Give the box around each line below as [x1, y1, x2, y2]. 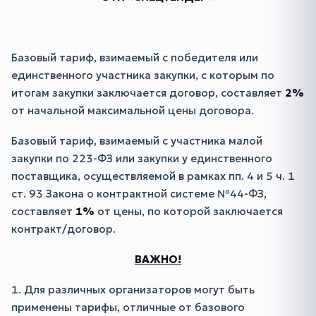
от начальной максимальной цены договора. [11, 104, 254, 117]
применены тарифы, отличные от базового [11, 300, 245, 314]
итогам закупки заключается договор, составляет [11, 86, 285, 99]
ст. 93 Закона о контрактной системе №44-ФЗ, [11, 187, 267, 200]
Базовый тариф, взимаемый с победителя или [11, 51, 258, 64]
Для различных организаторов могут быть [24, 283, 255, 296]
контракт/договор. [11, 222, 116, 236]
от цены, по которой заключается [95, 205, 283, 218]
